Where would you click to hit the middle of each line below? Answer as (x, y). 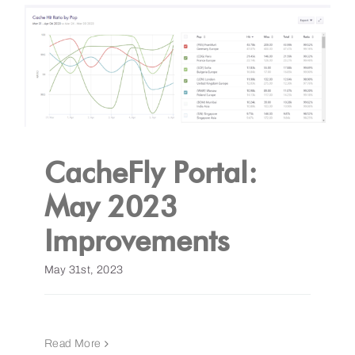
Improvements (137, 240)
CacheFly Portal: (151, 172)
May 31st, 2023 (84, 270)
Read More (73, 344)
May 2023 (111, 206)
